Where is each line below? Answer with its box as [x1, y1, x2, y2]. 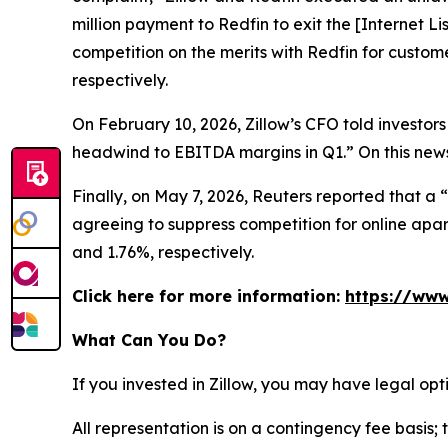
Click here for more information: [72, 286, 345, 306]
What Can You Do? [72, 330, 226, 350]
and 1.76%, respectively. [72, 242, 266, 262]
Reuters [252, 186, 312, 206]
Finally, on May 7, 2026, [72, 186, 252, 206]
